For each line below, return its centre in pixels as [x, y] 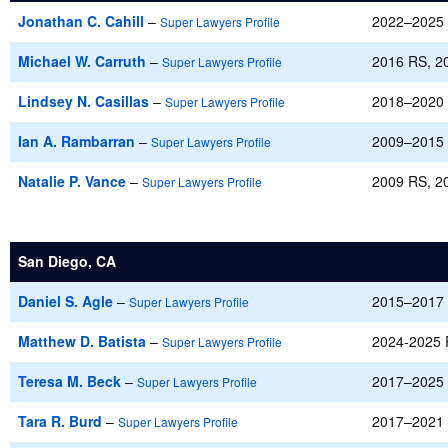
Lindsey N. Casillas [83, 101]
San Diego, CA [67, 261]
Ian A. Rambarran [76, 141]
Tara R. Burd [60, 421]
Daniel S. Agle [65, 301]
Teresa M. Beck [69, 381]
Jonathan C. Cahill [81, 21]
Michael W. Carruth [82, 61]
